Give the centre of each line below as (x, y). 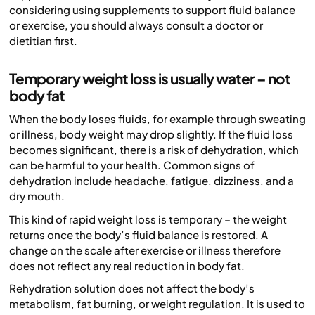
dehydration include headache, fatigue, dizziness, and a (152, 181)
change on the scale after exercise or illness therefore (145, 250)
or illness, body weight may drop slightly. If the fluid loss (151, 134)
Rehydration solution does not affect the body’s (132, 288)
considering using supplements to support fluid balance (152, 9)
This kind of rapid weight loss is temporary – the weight (148, 219)
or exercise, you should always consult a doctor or (136, 25)
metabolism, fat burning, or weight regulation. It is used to (157, 304)
